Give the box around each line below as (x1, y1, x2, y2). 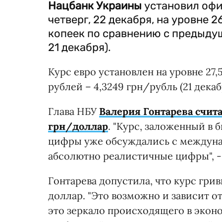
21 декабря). (48, 40, 111, 54)
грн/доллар (48, 119, 108, 132)
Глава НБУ (48, 105, 99, 117)
